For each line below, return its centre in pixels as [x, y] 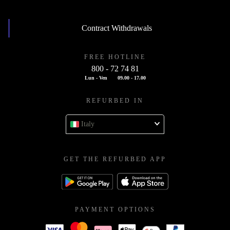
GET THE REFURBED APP [115, 159]
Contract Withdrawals [117, 28]
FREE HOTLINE [115, 57]
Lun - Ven [96, 78]
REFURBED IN [115, 101]
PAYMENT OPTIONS [115, 210]
